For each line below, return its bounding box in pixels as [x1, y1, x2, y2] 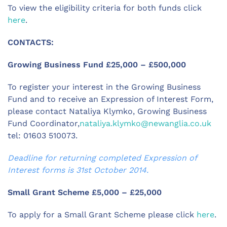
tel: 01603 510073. [8, 131, 78, 140]
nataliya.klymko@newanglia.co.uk [80, 119, 211, 128]
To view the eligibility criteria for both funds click [8, 3, 202, 13]
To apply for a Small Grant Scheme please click [8, 210, 197, 219]
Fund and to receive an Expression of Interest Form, [8, 94, 213, 104]
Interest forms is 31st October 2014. [8, 165, 148, 175]
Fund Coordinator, [8, 119, 80, 128]
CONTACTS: [8, 37, 54, 47]
